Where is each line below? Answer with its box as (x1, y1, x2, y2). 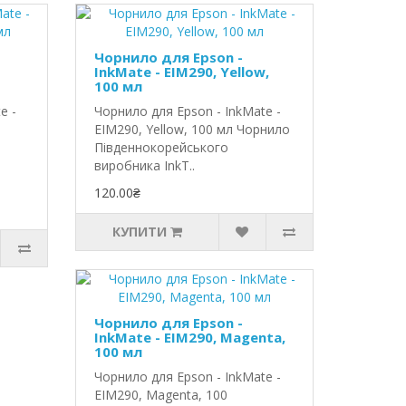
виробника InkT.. (94, 157, 196, 174)
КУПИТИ (112, 223, 168, 240)
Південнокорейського (94, 139, 229, 156)
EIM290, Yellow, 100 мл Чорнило (94, 121, 291, 138)
